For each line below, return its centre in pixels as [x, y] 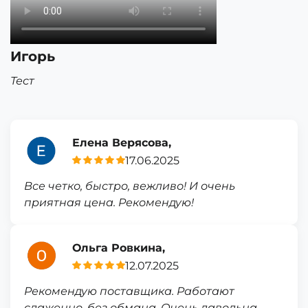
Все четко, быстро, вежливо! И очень [130, 186]
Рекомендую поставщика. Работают [129, 291]
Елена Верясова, [122, 142]
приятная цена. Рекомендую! [109, 202]
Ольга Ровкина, [119, 247]
